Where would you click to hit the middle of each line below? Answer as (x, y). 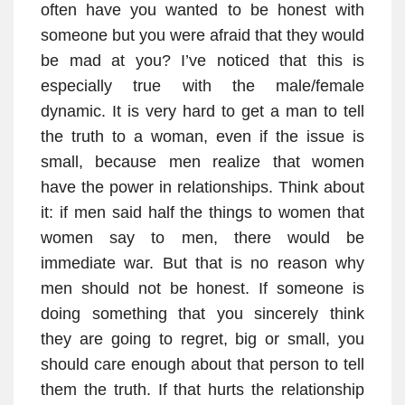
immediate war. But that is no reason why (202, 264)
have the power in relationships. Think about (202, 188)
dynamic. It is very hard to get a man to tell (202, 112)
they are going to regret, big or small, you (202, 339)
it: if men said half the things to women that (202, 213)
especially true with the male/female (202, 86)
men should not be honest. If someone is (202, 289)
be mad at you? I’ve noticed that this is (202, 61)
